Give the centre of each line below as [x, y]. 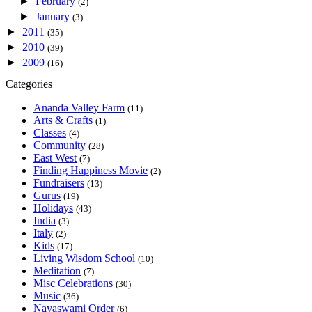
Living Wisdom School [84, 258]
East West [55, 157]
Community [60, 145]
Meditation [57, 270]
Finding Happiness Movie [91, 170]
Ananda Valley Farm [79, 107]
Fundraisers [59, 182]
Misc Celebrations [73, 283]
